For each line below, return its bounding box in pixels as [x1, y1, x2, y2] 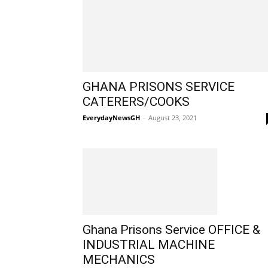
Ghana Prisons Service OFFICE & [83, 222, 260, 237]
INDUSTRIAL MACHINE [83, 237, 215, 252]
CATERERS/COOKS [83, 94, 190, 109]
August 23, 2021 [148, 112, 197, 122]
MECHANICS [83, 252, 155, 267]
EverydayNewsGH [83, 112, 140, 122]
